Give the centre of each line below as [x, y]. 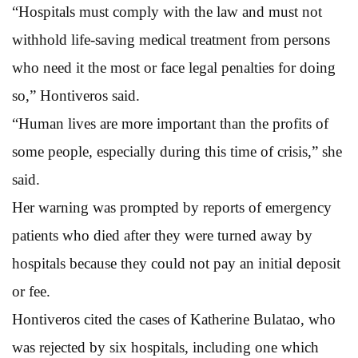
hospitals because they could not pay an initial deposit [176, 263]
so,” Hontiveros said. [76, 95]
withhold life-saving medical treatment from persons [171, 39]
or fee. [31, 291]
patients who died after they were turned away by [162, 235]
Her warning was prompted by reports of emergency [172, 207]
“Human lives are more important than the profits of [170, 123]
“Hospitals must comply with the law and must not [167, 11]
